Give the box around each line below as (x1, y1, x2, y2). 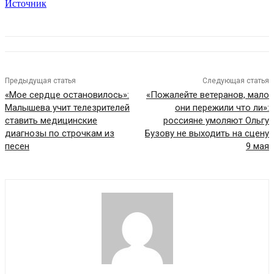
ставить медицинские (5, 115, 97, 127)
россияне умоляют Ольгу (163, 115, 269, 127)
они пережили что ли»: (174, 102, 269, 114)
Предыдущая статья (5, 76, 76, 86)
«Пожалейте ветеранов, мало (146, 89, 269, 101)
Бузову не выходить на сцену (144, 128, 269, 139)
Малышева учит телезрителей (5, 102, 130, 114)
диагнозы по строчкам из (5, 128, 114, 139)
